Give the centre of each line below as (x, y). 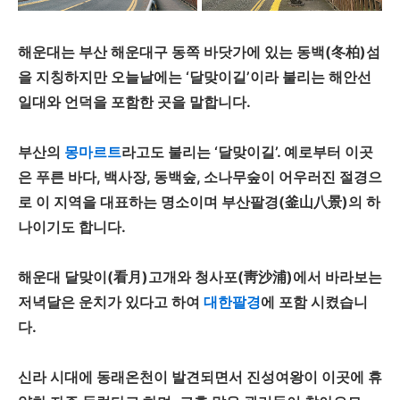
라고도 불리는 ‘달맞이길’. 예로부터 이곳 (247, 151)
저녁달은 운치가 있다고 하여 (111, 301)
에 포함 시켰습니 (314, 301)
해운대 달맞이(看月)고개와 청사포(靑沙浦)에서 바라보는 (200, 276)
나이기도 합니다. (72, 226)
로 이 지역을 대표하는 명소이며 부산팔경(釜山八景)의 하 (199, 201)
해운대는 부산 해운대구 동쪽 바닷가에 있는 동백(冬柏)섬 (199, 51)
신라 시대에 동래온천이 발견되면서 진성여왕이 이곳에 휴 (200, 376)
